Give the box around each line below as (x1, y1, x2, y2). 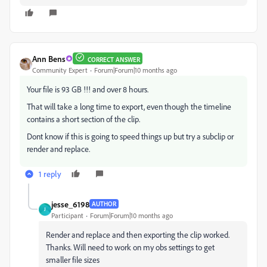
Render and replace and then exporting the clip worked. (46, 229, 229, 240)
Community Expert (32, 65, 88, 74)
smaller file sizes (46, 254, 100, 265)
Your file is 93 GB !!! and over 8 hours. (27, 83, 148, 94)
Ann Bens (32, 53, 66, 64)
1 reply (39, 168, 61, 179)
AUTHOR (92, 200, 116, 209)
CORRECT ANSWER (88, 55, 140, 64)
